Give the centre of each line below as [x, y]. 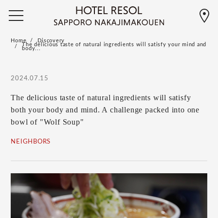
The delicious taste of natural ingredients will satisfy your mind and [114, 45]
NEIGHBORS [31, 142]
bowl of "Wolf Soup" [47, 122]
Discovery [51, 41]
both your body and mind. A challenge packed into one [105, 110]
